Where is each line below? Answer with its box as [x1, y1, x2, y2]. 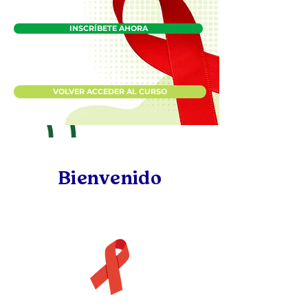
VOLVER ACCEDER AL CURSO [53, 87, 167, 96]
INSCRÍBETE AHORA [69, 23, 148, 33]
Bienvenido [58, 166, 162, 189]
